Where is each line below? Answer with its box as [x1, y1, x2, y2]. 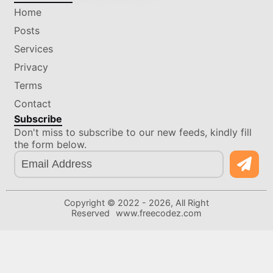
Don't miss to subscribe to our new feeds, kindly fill [14, 126, 252, 138]
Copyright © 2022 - [64, 197, 149, 208]
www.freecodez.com [116, 208, 202, 218]
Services [14, 43, 54, 55]
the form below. [14, 138, 87, 151]
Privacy [14, 61, 49, 73]
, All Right [171, 197, 209, 208]
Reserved [71, 208, 110, 218]
